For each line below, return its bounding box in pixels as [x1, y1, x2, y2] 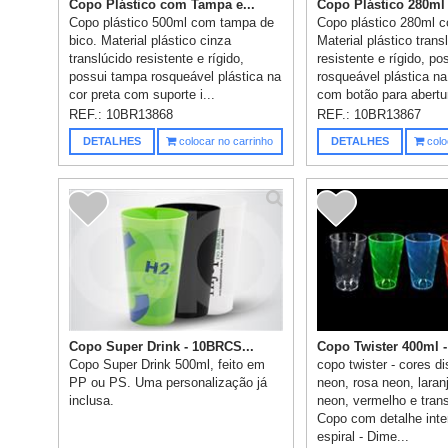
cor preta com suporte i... [69, 86, 216, 102]
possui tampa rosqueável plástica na [69, 68, 282, 84]
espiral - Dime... [317, 428, 410, 444]
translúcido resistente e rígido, [69, 50, 245, 66]
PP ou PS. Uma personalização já [69, 374, 268, 390]
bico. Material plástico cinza [69, 32, 232, 48]
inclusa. [69, 392, 115, 408]
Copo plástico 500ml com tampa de [69, 14, 275, 30]
